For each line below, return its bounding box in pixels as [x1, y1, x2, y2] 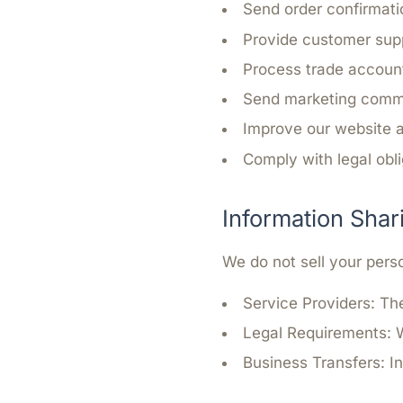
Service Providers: [243, 293, 375, 312]
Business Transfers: [243, 354, 385, 372]
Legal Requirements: [243, 323, 391, 342]
